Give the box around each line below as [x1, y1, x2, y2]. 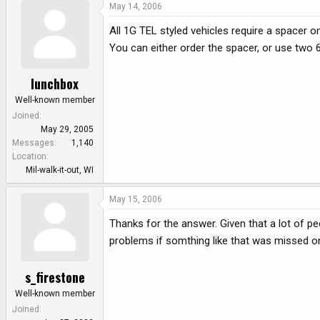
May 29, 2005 [41, 124, 94, 135]
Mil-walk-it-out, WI [26, 165, 94, 176]
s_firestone [24, 267, 85, 286]
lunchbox [31, 74, 79, 94]
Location [12, 151, 46, 162]
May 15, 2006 [109, 194, 162, 205]
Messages [12, 138, 54, 149]
